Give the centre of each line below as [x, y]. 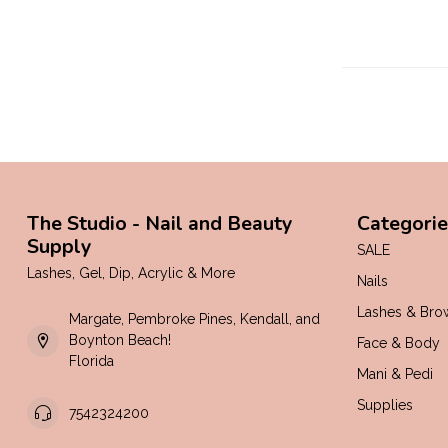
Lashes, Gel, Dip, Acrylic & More [131, 273]
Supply [59, 246]
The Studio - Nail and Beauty [159, 223]
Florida [91, 361]
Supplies [385, 405]
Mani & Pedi [395, 374]
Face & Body [398, 343]
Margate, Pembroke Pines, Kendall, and [194, 319]
